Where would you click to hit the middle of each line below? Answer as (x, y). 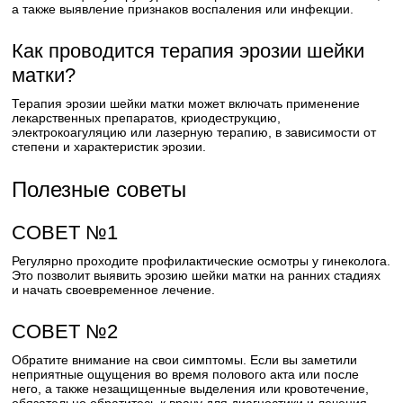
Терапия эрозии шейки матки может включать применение (186, 103)
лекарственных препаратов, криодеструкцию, (147, 118)
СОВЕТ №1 (65, 233)
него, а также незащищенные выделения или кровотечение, (191, 389)
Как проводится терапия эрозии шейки (188, 51)
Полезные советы (99, 189)
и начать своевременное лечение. (114, 290)
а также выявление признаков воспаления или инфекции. (183, 9)
